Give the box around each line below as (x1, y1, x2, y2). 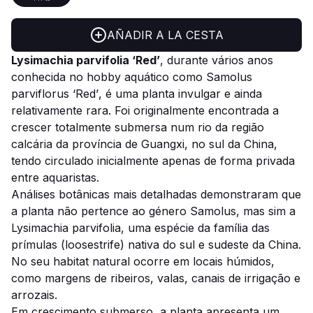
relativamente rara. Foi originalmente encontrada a (11, 103, 279, 117)
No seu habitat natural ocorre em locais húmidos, (11, 254, 275, 268)
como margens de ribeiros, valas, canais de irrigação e (11, 271, 300, 285)
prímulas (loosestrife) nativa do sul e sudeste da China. (11, 238, 301, 252)
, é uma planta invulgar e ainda (99, 87, 262, 101)
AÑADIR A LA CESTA (106, 28, 224, 42)
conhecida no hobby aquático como (11, 70, 206, 84)
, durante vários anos (160, 53, 273, 67)
